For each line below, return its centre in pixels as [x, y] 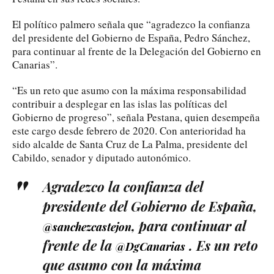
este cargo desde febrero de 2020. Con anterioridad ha [129, 130]
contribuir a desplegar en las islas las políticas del [120, 103]
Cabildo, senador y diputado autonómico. [102, 157]
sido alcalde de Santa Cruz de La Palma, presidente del [130, 144]
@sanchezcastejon [87, 227]
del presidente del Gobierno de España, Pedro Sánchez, [131, 37]
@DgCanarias [150, 246]
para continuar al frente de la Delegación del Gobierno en [137, 51]
